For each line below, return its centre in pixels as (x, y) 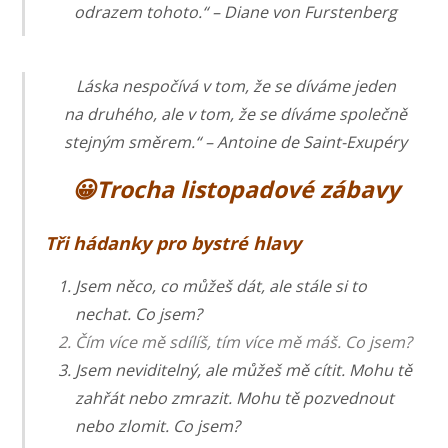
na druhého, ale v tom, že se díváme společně (235, 114)
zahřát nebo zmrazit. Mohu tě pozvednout (235, 397)
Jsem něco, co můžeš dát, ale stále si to (221, 285)
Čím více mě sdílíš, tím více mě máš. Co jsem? (244, 341)
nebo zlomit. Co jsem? (158, 425)
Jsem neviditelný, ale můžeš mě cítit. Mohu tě (244, 369)
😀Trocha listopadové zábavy (235, 188)
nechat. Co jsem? (139, 313)
